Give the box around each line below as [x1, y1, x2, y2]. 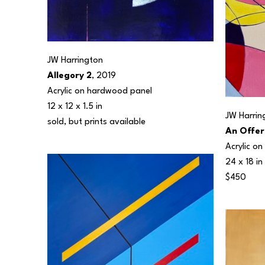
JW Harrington [47, 56, 103, 65]
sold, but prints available [47, 117, 148, 127]
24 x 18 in [225, 157, 263, 167]
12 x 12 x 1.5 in [47, 102, 102, 111]
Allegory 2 [47, 71, 92, 80]
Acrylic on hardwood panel [47, 86, 152, 96]
